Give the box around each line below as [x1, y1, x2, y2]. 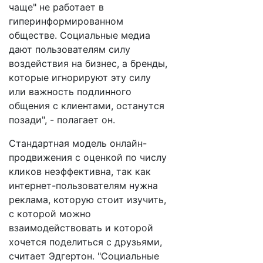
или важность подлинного [9, 86, 131, 97]
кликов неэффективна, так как [9, 166, 151, 177]
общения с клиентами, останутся [9, 100, 164, 112]
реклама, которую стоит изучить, [9, 194, 166, 205]
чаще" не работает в [9, 1, 104, 13]
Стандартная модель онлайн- [9, 137, 147, 149]
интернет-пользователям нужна [9, 180, 158, 191]
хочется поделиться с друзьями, [9, 236, 162, 248]
